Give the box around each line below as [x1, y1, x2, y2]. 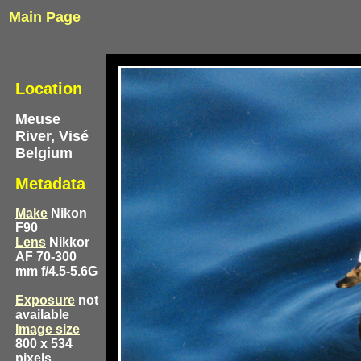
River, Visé [15, 128, 89, 144]
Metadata [15, 175, 85, 193]
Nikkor [46, 235, 89, 249]
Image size [15, 322, 80, 336]
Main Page [9, 9, 81, 25]
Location [15, 80, 82, 98]
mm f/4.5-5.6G [15, 264, 98, 278]
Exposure [15, 293, 75, 307]
